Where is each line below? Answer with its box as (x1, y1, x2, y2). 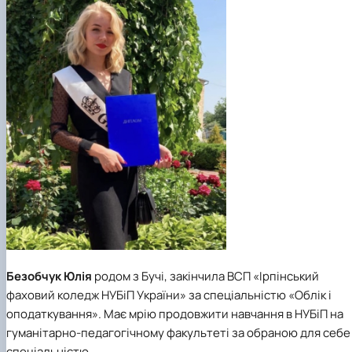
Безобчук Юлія (6, 268, 92, 285)
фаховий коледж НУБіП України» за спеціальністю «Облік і (6, 287, 332, 304)
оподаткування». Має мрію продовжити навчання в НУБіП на (6, 306, 343, 323)
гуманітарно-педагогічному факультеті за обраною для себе (6, 324, 350, 342)
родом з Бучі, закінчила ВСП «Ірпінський (92, 268, 319, 285)
